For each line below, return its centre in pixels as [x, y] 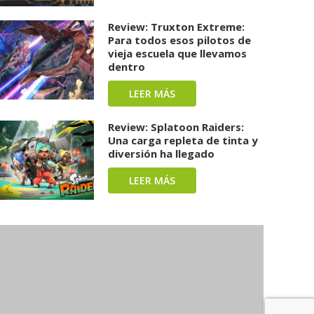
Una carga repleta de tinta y [183, 141]
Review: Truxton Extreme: [177, 27]
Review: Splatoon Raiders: [176, 127]
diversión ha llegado [162, 154]
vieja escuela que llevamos [178, 54]
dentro [127, 67]
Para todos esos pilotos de [180, 40]
